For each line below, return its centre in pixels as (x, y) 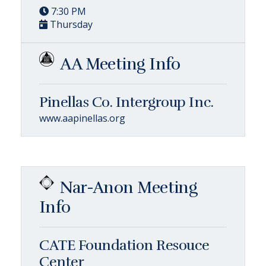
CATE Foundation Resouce (124, 245)
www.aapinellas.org (82, 118)
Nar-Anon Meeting (129, 187)
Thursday (70, 24)
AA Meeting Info (120, 64)
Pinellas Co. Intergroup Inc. (126, 102)
